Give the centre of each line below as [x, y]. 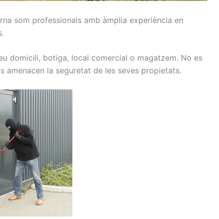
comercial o [113, 58]
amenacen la [30, 71]
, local [78, 58]
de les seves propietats [136, 71]
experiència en [156, 20]
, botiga [53, 58]
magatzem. [158, 58]
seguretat [73, 71]
